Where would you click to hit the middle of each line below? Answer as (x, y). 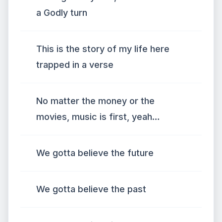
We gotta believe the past (91, 189)
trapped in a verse (75, 65)
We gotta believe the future (95, 153)
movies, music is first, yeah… (98, 117)
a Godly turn (62, 13)
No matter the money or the (95, 101)
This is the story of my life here (103, 49)
